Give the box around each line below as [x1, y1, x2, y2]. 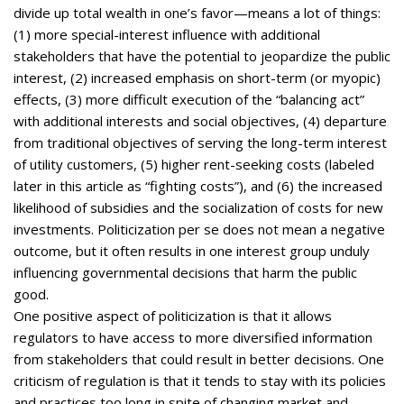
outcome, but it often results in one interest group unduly [14, 241, 370, 260]
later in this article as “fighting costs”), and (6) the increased [14, 176, 382, 195]
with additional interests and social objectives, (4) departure [14, 111, 387, 130]
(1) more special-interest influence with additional [14, 24, 320, 43]
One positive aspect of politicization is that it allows [14, 306, 332, 325]
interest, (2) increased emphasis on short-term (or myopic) [14, 68, 381, 87]
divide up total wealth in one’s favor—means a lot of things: [14, 3, 381, 22]
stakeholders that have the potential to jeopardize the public [14, 46, 390, 65]
